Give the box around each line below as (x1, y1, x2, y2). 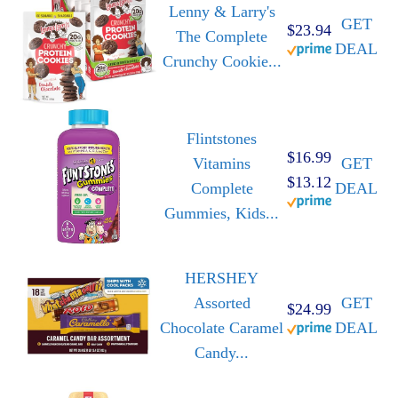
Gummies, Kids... (164, 204, 279, 223)
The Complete (176, 28, 267, 46)
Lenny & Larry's (168, 3, 275, 21)
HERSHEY (185, 269, 259, 288)
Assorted (193, 294, 251, 313)
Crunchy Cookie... (162, 52, 282, 71)
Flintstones (187, 130, 257, 148)
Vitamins (193, 155, 251, 173)
